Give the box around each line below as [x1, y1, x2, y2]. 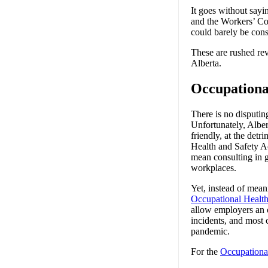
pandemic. [191, 226, 232, 236]
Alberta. [191, 57, 221, 68]
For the [191, 246, 220, 257]
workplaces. [191, 162, 239, 173]
